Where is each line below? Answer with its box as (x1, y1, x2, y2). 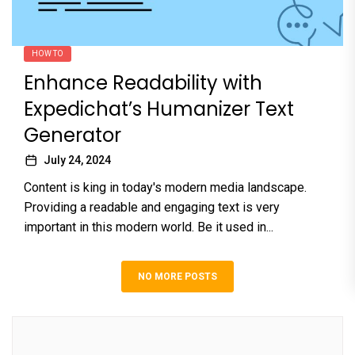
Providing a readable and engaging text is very (24, 199, 280, 215)
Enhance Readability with (24, 69, 262, 96)
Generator (24, 121, 121, 148)
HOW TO (32, 48, 63, 58)
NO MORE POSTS (138, 270, 217, 282)
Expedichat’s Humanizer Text (24, 95, 294, 122)
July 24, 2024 (44, 153, 111, 166)
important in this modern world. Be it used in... (24, 219, 273, 235)
